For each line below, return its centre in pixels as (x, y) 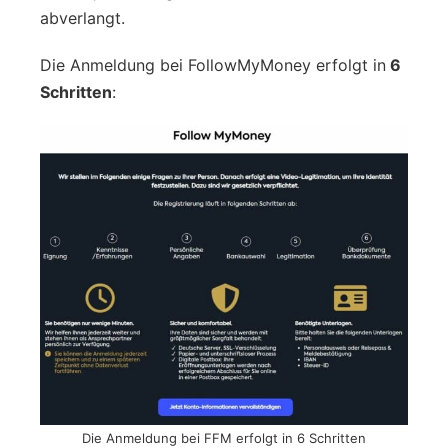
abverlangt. (82, 17)
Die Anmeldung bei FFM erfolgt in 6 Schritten (224, 437)
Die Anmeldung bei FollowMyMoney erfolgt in (213, 64)
